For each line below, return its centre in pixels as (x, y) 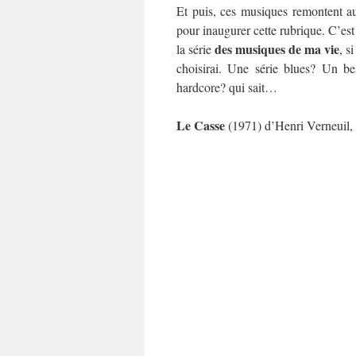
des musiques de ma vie (277, 49)
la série (196, 49)
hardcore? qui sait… (227, 87)
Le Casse (201, 126)
